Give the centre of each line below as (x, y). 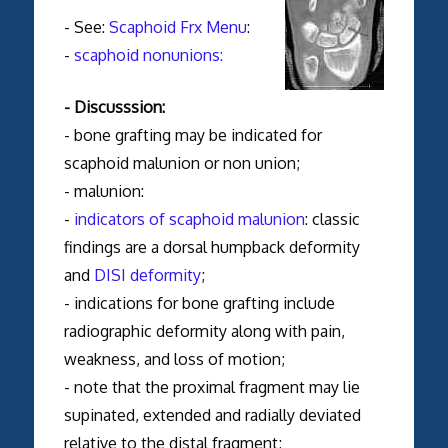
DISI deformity (147, 274)
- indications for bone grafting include (199, 302)
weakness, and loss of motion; (174, 358)
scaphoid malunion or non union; (181, 162)
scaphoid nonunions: (148, 54)
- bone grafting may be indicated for (192, 134)
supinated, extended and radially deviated (212, 414)
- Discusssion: (114, 106)
